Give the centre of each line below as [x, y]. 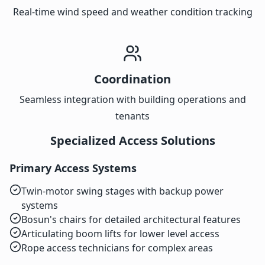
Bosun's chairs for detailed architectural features [131, 220]
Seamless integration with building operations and [132, 100]
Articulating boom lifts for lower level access [120, 234]
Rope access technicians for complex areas [117, 248]
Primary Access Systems [73, 168]
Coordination [132, 79]
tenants [132, 116]
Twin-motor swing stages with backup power [122, 191]
